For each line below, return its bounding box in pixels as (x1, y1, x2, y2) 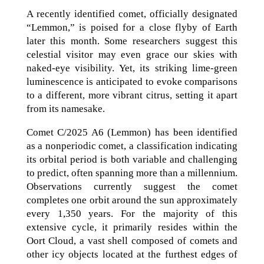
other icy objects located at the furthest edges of (26, 249, 238, 260)
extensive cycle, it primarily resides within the (26, 222, 238, 233)
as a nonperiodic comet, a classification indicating (26, 140, 238, 151)
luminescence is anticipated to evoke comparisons (26, 76, 238, 87)
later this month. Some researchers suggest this (26, 35, 238, 47)
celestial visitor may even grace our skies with (26, 49, 238, 60)
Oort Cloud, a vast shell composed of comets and (26, 235, 238, 246)
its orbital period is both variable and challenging (26, 154, 238, 165)
